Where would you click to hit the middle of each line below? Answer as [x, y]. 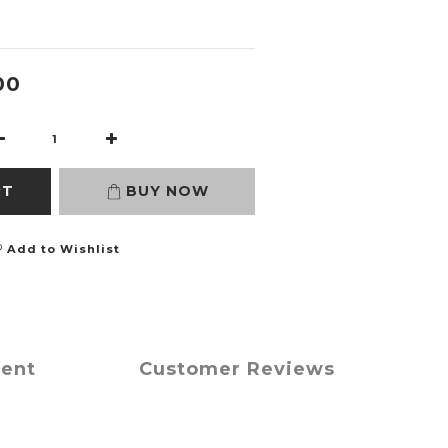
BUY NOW [167, 191]
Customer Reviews [237, 369]
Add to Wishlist [63, 249]
